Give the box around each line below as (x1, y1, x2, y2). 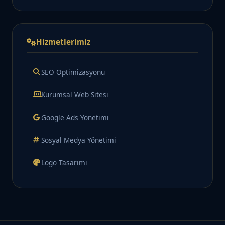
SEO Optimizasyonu (41, 67, 105, 77)
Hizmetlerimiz (36, 37, 90, 47)
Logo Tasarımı (41, 158, 87, 168)
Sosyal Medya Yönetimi (41, 135, 116, 145)
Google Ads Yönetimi (41, 113, 109, 123)
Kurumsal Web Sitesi (41, 90, 108, 100)
